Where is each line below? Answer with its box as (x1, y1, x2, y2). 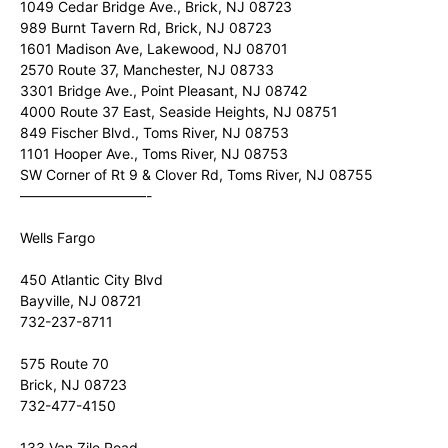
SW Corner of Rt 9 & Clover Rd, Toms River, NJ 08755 (20, 166, 373, 183)
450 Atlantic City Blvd (20, 271, 163, 288)
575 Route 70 (20, 355, 109, 372)
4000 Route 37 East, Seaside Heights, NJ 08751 (20, 103, 338, 120)
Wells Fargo (20, 229, 95, 246)
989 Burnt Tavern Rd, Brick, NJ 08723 (20, 19, 272, 36)
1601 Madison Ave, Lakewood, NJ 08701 (20, 40, 288, 57)
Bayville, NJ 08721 (20, 292, 142, 309)
